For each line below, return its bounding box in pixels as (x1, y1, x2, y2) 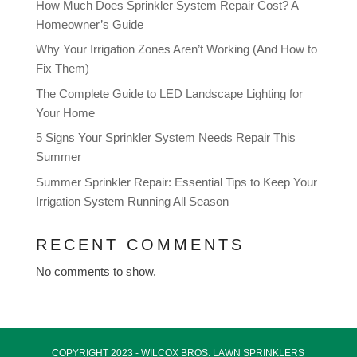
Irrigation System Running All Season (35, 194, 229, 208)
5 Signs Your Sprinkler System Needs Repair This (35, 131, 296, 145)
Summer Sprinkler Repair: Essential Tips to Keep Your (35, 175, 317, 189)
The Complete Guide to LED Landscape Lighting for (35, 86, 303, 100)
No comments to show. (35, 264, 156, 278)
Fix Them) (35, 61, 89, 76)
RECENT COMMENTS (35, 235, 245, 253)
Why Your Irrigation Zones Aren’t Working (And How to (35, 42, 317, 57)
